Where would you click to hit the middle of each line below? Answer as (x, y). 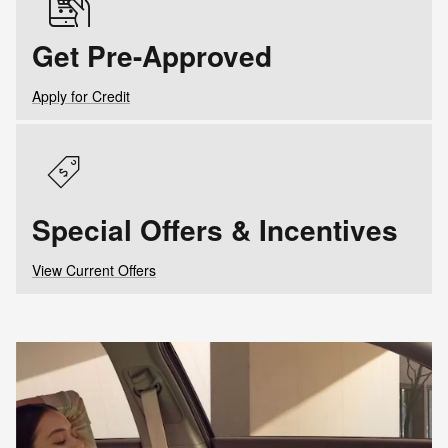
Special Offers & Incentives (215, 230)
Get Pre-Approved (152, 56)
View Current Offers (94, 270)
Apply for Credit (81, 96)
